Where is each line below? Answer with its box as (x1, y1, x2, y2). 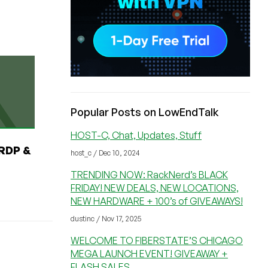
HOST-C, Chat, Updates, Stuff (71, 129, 202, 141)
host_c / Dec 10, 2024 (71, 148, 140, 157)
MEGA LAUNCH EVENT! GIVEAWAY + (71, 248, 228, 260)
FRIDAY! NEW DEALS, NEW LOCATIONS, (71, 182, 239, 194)
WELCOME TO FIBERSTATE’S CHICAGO (71, 234, 243, 246)
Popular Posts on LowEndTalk (71, 105, 219, 118)
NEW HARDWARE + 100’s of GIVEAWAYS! (71, 195, 243, 207)
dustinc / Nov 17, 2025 (71, 214, 141, 223)
